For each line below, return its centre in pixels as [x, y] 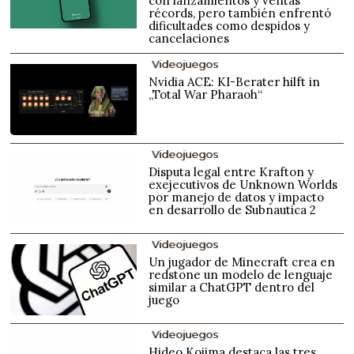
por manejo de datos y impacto [237, 197]
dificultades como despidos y [230, 25]
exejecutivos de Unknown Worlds [243, 184]
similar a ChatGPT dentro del [232, 287]
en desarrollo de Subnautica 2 [233, 209]
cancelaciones [189, 38]
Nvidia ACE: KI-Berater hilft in [235, 81]
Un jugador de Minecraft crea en [242, 262]
